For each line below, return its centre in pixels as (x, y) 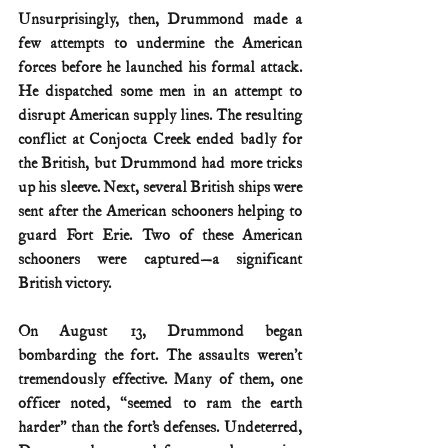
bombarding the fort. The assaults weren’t (160, 355)
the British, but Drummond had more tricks (160, 163)
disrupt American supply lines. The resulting (160, 115)
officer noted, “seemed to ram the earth (160, 403)
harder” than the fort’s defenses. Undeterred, (160, 427)
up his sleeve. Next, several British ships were (160, 187)
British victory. (64, 283)
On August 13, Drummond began (160, 331)
